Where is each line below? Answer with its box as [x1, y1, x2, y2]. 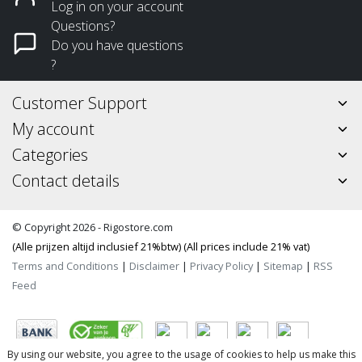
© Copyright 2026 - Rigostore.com [12, 219, 173, 234]
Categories [12, 143, 88, 166]
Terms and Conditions [12, 258, 119, 273]
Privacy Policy [190, 258, 253, 273]
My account [12, 117, 95, 140]
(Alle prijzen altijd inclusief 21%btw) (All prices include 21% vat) [12, 238, 309, 254]
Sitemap [263, 258, 303, 273]
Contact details [12, 169, 120, 192]
